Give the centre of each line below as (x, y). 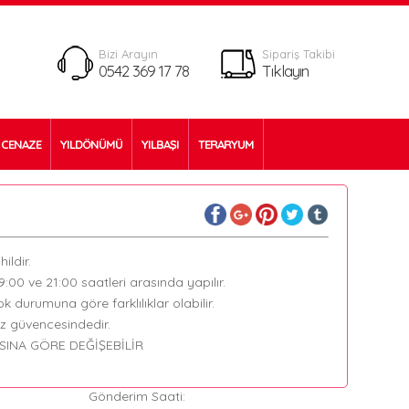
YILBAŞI (161, 144)
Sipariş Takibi (299, 54)
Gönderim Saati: (136, 396)
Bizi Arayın (128, 54)
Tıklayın (285, 71)
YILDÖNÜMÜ (92, 144)
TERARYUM (226, 144)
